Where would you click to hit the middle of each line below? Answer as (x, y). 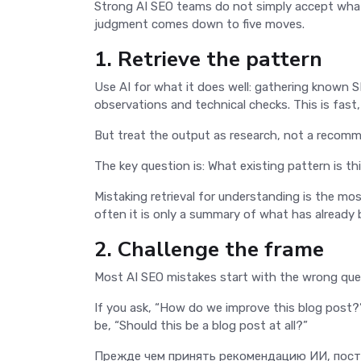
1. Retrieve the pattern (208, 58)
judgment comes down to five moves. (201, 24)
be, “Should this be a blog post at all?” (203, 325)
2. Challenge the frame (209, 249)
